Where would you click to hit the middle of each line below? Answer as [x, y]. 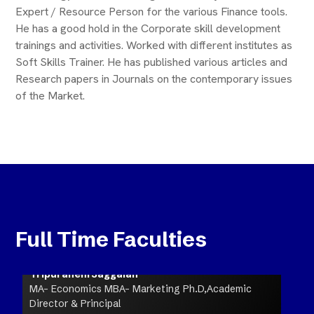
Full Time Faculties [111, 239]
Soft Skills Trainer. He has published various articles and [151, 62]
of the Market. [50, 95]
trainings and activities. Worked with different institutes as [153, 45]
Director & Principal [75, 303]
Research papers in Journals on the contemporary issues [153, 78]
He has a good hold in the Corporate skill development [148, 28]
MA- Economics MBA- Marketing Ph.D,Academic [141, 288]
